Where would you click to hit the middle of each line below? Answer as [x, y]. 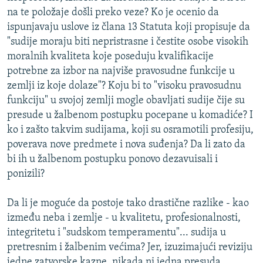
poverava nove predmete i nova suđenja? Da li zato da [126, 145]
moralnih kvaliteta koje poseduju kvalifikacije [110, 57]
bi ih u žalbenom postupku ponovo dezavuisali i [112, 160]
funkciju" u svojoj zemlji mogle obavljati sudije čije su [126, 101]
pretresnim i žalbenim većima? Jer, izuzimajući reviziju [130, 248]
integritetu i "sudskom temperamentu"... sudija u [117, 233]
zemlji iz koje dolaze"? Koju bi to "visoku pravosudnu [124, 86]
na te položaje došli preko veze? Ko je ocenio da [113, 13]
